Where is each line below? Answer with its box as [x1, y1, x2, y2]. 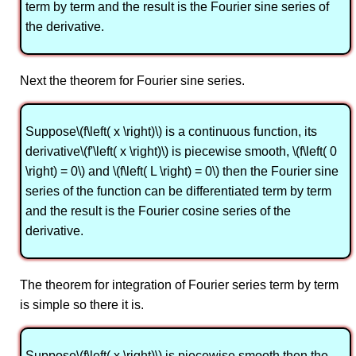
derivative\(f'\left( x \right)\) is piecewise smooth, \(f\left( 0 [25, 145, 337, 159]
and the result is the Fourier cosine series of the [25, 204, 291, 219]
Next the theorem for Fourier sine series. [20, 74, 245, 88]
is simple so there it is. [20, 298, 144, 312]
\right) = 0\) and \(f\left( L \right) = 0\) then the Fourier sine [25, 164, 339, 179]
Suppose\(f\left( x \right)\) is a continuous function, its [25, 125, 317, 139]
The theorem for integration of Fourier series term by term [20, 278, 339, 292]
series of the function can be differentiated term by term [25, 184, 331, 199]
